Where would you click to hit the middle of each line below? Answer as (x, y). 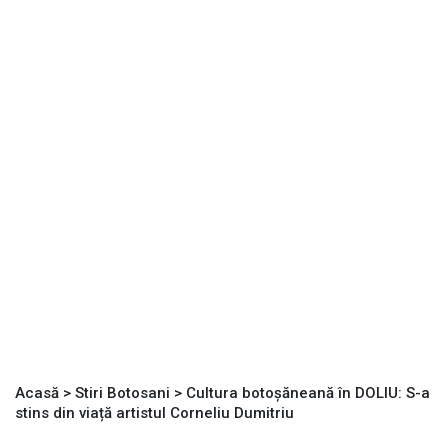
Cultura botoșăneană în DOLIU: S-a (308, 393)
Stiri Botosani (122, 393)
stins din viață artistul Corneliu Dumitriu (154, 413)
